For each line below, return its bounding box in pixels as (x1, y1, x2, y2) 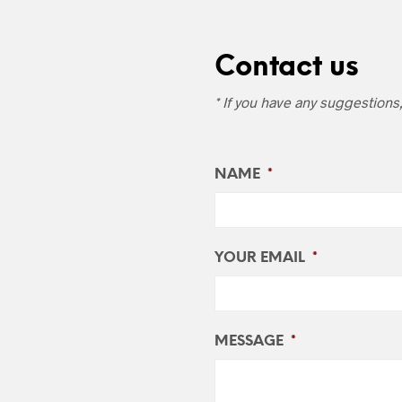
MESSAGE (214, 333, 284, 349)
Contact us (214, 52, 359, 83)
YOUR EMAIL (214, 249, 305, 266)
